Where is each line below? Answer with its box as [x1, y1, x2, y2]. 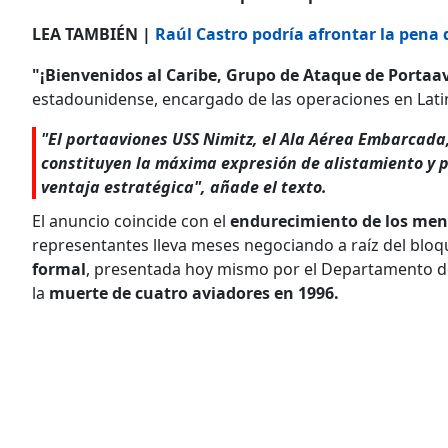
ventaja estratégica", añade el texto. [41, 175, 327, 198]
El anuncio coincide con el [32, 209, 230, 232]
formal [32, 257, 86, 280]
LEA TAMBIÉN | [32, 22, 155, 45]
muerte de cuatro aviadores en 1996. [49, 281, 339, 304]
